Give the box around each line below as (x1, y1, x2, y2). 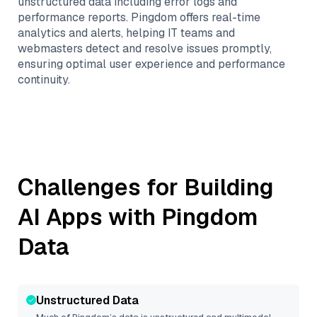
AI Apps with (18, 202, 161, 231)
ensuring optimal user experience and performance (18, 57, 285, 71)
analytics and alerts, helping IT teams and (18, 25, 235, 40)
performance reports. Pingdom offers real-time (18, 10, 260, 25)
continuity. (18, 72, 70, 87)
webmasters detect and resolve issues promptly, (18, 41, 272, 56)
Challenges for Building (18, 173, 274, 202)
